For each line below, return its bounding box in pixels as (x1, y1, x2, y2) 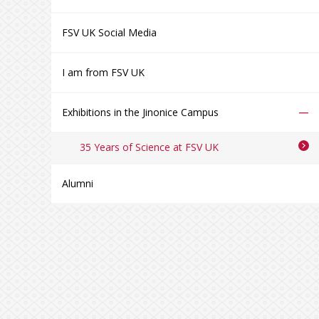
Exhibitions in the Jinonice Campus (61, 105, 219, 119)
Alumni (61, 177, 93, 190)
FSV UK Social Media (61, 26, 157, 39)
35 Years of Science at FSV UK (79, 140, 219, 154)
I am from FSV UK (61, 66, 145, 79)
